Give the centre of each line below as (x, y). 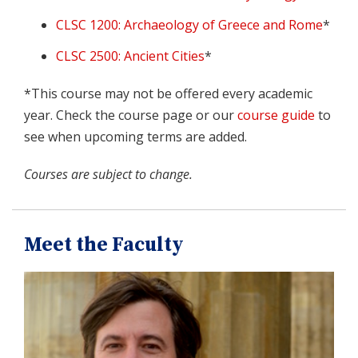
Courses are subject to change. (108, 174)
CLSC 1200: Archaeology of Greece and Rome (189, 24)
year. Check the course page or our (131, 115)
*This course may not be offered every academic (168, 93)
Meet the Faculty (104, 245)
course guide (276, 115)
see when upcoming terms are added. (135, 136)
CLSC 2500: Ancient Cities (130, 56)
